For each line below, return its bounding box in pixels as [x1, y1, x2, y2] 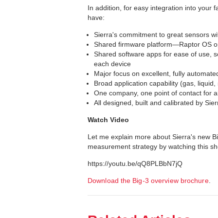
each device [94, 60, 131, 68]
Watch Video [88, 116, 129, 124]
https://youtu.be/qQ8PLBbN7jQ [88, 160, 182, 168]
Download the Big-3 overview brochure [88, 177, 209, 185]
